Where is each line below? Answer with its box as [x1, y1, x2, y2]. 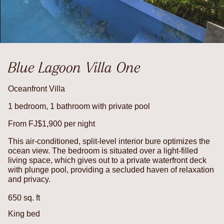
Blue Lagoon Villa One [8, 58, 140, 76]
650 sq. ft [8, 193, 40, 202]
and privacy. [8, 174, 50, 183]
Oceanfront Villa [8, 84, 65, 93]
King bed [8, 209, 40, 218]
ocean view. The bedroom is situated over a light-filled [8, 146, 198, 155]
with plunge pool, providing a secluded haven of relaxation [8, 165, 214, 174]
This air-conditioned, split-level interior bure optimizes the [8, 136, 210, 145]
